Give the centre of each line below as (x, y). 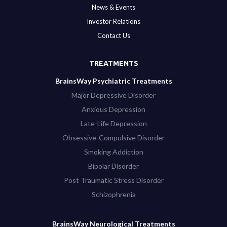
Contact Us (113, 36)
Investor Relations (113, 22)
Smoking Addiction (113, 152)
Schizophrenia (113, 195)
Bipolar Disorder (113, 166)
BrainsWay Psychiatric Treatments (113, 81)
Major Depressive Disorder (113, 95)
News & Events (113, 7)
